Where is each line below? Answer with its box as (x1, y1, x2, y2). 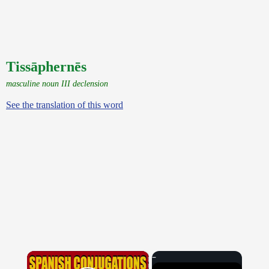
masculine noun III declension (6, 79, 108, 88)
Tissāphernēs (6, 59, 86, 74)
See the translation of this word (6, 100, 123, 110)
